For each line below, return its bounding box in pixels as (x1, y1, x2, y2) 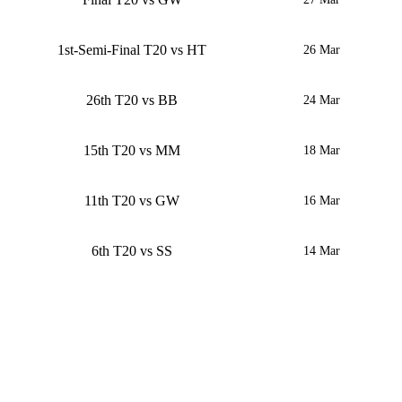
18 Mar (303, 144, 341, 158)
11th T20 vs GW (84, 193, 180, 209)
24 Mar (303, 93, 341, 108)
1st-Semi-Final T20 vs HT (57, 42, 207, 58)
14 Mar (303, 244, 341, 258)
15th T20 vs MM (83, 143, 181, 159)
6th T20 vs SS (92, 243, 173, 259)
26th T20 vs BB (86, 92, 179, 109)
